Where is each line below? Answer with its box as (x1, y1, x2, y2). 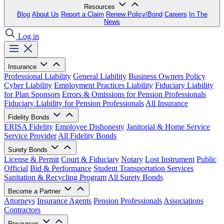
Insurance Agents (37, 196, 91, 205)
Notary (121, 155, 143, 163)
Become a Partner (8, 187, 62, 195)
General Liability (73, 72, 126, 80)
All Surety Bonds (108, 173, 163, 181)
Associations (163, 196, 203, 205)
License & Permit (4, 155, 59, 163)
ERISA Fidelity (4, 122, 53, 131)
